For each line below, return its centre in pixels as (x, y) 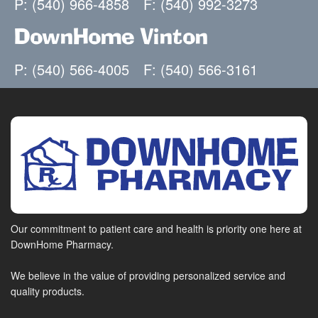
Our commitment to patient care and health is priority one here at (156, 229)
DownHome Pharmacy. (62, 245)
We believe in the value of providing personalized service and (148, 276)
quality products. (48, 291)
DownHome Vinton (111, 38)
